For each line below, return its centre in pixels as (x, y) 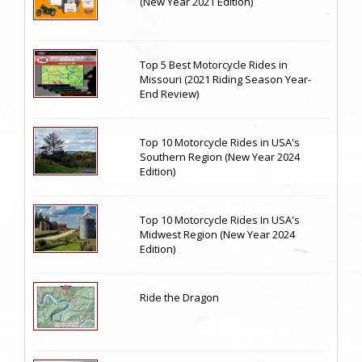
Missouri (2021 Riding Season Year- (226, 80)
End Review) (170, 94)
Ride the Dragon (180, 298)
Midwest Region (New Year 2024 (218, 235)
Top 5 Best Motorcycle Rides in (214, 65)
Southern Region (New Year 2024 (220, 157)
